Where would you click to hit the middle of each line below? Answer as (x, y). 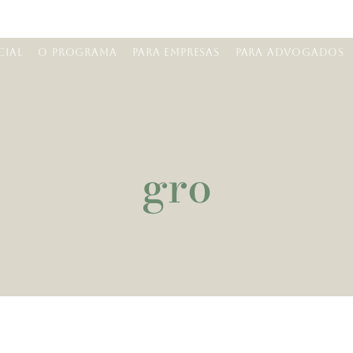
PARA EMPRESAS (176, 52)
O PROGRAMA (78, 52)
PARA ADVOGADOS (290, 52)
